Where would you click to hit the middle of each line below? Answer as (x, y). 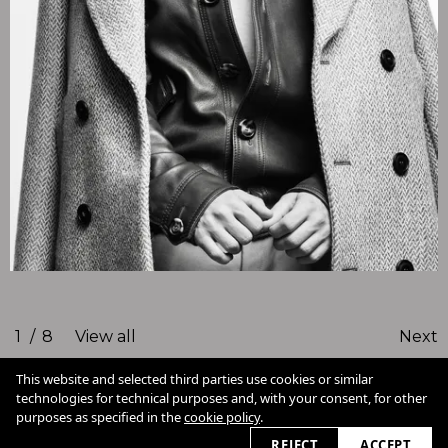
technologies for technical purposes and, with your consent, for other (221, 398)
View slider (59, 434)
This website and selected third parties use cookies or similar (194, 379)
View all (105, 336)
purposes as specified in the (100, 417)
